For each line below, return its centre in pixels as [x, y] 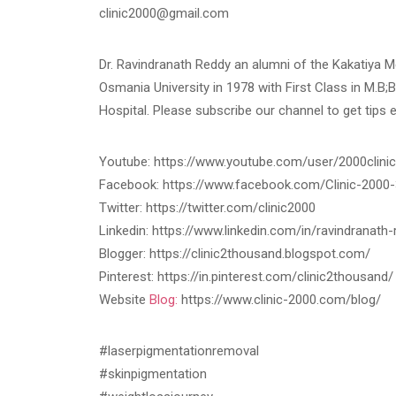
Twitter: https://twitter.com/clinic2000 [207, 208]
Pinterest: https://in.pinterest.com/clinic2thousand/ [246, 277]
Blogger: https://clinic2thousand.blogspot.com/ [235, 254]
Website [124, 300]
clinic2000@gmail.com [164, 14]
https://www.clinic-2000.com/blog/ [279, 300]
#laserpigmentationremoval [179, 351]
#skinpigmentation [153, 374]
